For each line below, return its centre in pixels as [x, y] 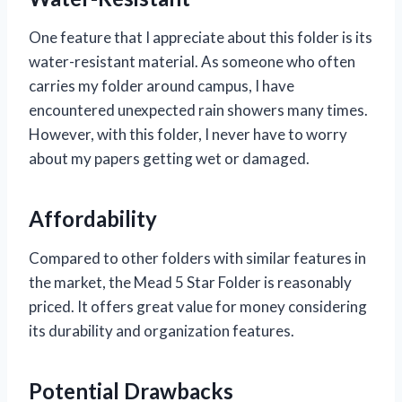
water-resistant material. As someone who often [192, 61]
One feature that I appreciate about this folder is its [201, 37]
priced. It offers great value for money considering [198, 306]
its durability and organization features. [162, 330]
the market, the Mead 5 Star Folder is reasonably [190, 282]
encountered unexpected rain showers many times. [198, 109]
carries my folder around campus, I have [162, 85]
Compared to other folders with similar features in [197, 258]
